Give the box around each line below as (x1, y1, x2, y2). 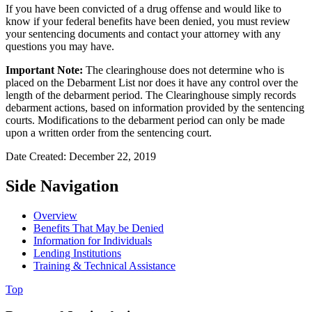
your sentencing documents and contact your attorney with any (6, 27, 281, 40)
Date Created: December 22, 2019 (6, 150, 156, 162)
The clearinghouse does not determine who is (83, 63, 284, 76)
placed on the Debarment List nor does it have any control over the (6, 76, 298, 88)
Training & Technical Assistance (33, 259, 175, 272)
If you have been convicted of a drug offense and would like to (6, 2, 281, 15)
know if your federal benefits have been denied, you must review (6, 15, 290, 27)
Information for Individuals (33, 234, 152, 247)
